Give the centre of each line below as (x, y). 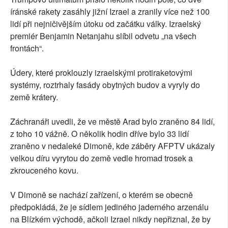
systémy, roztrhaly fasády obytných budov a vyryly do (105, 85)
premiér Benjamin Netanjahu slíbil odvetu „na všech (103, 36)
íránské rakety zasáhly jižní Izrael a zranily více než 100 (110, 12)
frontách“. (27, 48)
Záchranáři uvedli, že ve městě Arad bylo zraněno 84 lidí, (112, 122)
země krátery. (34, 97)
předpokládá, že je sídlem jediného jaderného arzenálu (109, 207)
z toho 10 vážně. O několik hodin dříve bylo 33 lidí (99, 134)
